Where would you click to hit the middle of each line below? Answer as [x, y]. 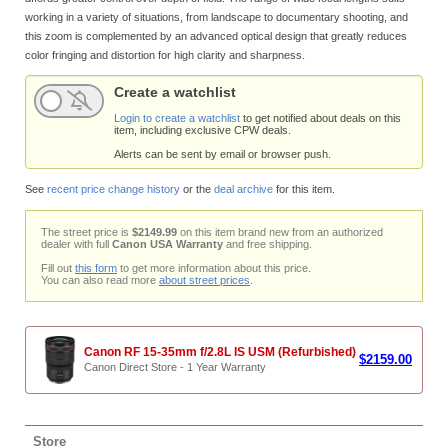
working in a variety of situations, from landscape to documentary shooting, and [216, 16]
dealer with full [76, 243]
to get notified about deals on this [320, 118]
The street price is [86, 231]
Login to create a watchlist [177, 118]
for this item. [304, 188]
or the [197, 188]
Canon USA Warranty [167, 243]
